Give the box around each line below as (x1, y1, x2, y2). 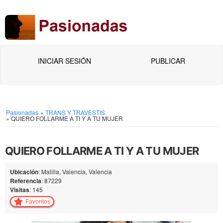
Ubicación (10, 167, 38, 176)
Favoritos (25, 198, 50, 205)
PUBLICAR (151, 56, 185, 66)
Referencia (10, 176, 41, 185)
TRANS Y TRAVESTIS (45, 108, 105, 116)
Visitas (10, 185, 29, 194)
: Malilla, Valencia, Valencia (38, 167, 112, 176)
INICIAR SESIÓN (38, 56, 91, 66)
